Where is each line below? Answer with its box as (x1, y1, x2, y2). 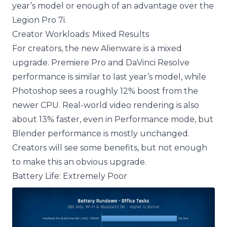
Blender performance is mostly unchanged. (12, 129, 190, 139)
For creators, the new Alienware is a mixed (12, 44, 182, 54)
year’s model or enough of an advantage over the (12, 1, 214, 11)
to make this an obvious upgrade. (12, 157, 146, 167)
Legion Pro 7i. (12, 15, 66, 25)
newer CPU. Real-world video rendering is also (12, 100, 199, 110)
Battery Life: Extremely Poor (12, 171, 127, 181)
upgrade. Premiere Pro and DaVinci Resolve (12, 58, 190, 68)
